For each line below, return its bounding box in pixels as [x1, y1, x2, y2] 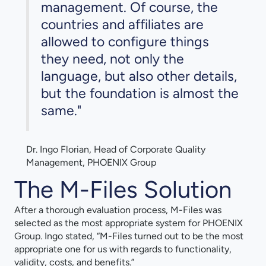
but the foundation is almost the [41, 85, 239, 102]
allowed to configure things [41, 33, 209, 50]
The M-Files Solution [14, 175, 232, 204]
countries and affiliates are [41, 16, 204, 33]
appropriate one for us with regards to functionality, [14, 243, 232, 255]
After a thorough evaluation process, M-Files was [14, 204, 221, 216]
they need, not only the [41, 50, 184, 68]
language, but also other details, [41, 68, 237, 85]
